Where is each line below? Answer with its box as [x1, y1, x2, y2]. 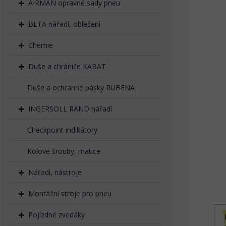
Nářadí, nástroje [28, 167, 82, 177]
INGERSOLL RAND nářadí [28, 104, 112, 114]
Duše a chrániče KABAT [28, 62, 106, 71]
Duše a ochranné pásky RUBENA [27, 83, 135, 92]
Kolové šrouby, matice [27, 146, 100, 156]
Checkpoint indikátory [27, 125, 97, 135]
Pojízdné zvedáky [28, 210, 85, 219]
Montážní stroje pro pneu [28, 189, 111, 198]
